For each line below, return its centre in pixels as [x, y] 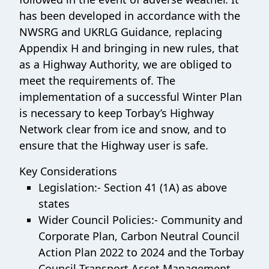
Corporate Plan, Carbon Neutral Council [139, 236]
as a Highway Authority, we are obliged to [125, 64]
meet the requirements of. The [97, 80]
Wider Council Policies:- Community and [141, 220]
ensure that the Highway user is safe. [114, 145]
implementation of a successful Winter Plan [131, 97]
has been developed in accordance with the [130, 16]
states [54, 204]
